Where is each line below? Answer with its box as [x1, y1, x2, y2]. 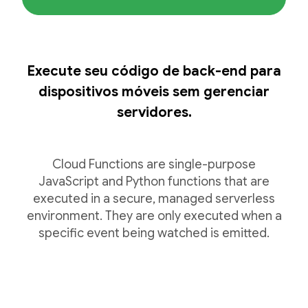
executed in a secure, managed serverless [33, 191, 275, 206]
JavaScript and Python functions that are [38, 174, 269, 189]
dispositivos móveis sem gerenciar [38, 83, 269, 100]
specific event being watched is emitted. [38, 225, 269, 241]
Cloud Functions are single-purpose [52, 157, 256, 172]
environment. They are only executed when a [26, 208, 282, 223]
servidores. [116, 104, 192, 121]
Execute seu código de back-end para [27, 63, 281, 80]
